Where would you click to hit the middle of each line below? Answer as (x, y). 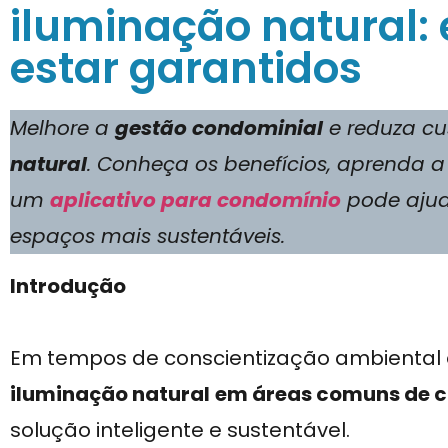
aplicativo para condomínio (195, 200)
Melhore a (62, 128)
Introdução (68, 286)
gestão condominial (219, 128)
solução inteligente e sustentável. (180, 430)
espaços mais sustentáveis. (147, 236)
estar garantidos (186, 68)
